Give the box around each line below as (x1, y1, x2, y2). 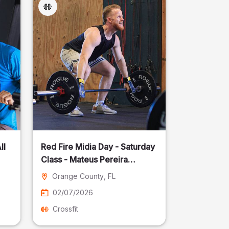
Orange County (52, 172, 104, 180)
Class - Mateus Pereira (40, 154, 128, 165)
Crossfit (52, 204, 78, 213)
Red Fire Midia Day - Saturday (40, 142, 155, 152)
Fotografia (40, 167, 80, 177)
